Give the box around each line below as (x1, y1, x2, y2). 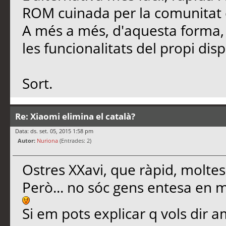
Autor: (18, 136, 35, 144)
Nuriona (37, 136, 58, 144)
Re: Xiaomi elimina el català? (15, 110, 135, 122)
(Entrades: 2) (58, 136, 91, 144)
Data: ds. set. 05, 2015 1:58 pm (15, 127, 93, 135)
